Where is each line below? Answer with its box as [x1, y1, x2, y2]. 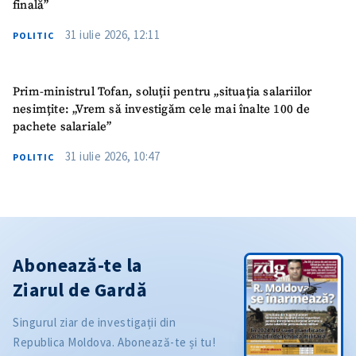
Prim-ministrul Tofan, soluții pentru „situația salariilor [13, 84, 312, 100]
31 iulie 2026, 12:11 [65, 26, 160, 42]
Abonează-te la [13, 253, 142, 278]
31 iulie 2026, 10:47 [65, 149, 160, 164]
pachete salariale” [13, 119, 112, 135]
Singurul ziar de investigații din [13, 315, 176, 331]
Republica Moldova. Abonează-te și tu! [13, 335, 216, 350]
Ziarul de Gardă [13, 277, 148, 303]
